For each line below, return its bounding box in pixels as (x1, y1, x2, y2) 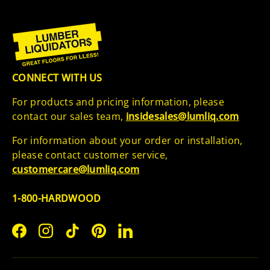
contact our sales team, (12, 110, 126, 124)
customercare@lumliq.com (12, 163, 140, 177)
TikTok (71, 230, 102, 244)
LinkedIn (124, 230, 165, 244)
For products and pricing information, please (12, 95, 225, 109)
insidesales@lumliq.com (125, 110, 239, 124)
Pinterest (98, 230, 142, 244)
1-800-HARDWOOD (12, 192, 101, 206)
